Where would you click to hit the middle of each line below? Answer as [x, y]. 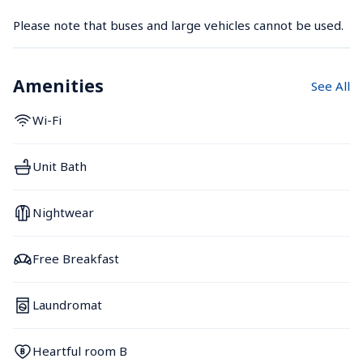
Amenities [58, 85]
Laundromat [67, 305]
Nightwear [63, 213]
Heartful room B [80, 351]
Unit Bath [60, 167]
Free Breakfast [76, 259]
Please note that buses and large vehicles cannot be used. [178, 25]
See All [331, 85]
